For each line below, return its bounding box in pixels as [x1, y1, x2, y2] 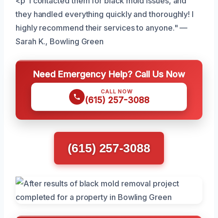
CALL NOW [101, 88, 133, 95]
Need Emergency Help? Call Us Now [33, 68, 185, 79]
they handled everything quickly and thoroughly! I [16, 9, 194, 19]
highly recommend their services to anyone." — [16, 22, 188, 33]
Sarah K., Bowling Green [16, 36, 104, 46]
